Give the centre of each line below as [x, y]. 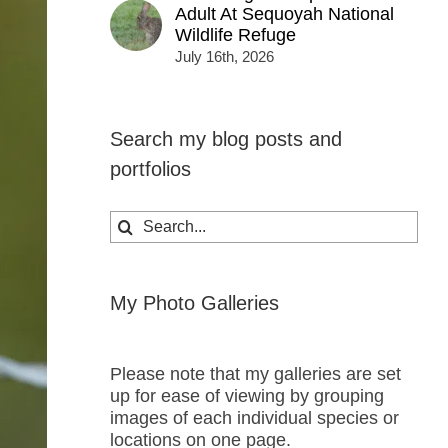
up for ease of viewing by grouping [246, 395]
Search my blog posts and [225, 139]
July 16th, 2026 [224, 57]
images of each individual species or [254, 417]
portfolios [150, 169]
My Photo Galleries [194, 302]
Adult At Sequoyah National [284, 14]
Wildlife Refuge [235, 35]
